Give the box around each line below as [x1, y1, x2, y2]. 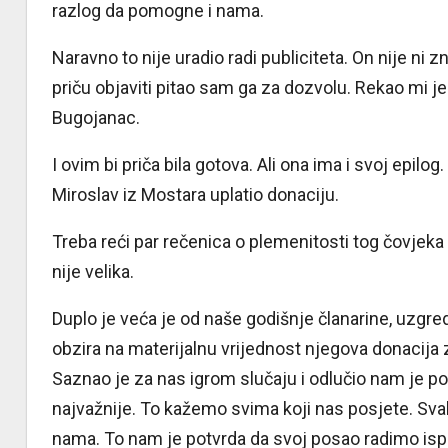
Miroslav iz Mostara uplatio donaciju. [52, 183, 339, 205]
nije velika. [52, 260, 134, 282]
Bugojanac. [52, 106, 140, 128]
